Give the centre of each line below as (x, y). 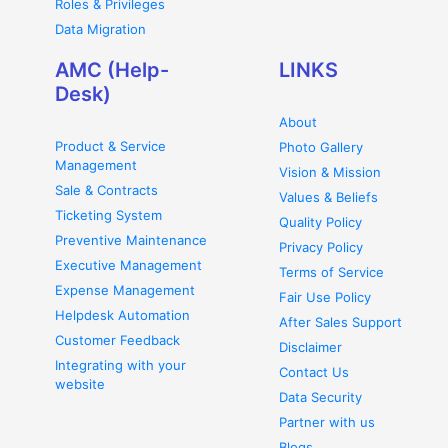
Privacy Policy (321, 247)
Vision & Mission (330, 172)
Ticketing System (108, 215)
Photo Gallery (321, 147)
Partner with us (327, 422)
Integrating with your (120, 365)
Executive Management (128, 265)
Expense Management (125, 290)
